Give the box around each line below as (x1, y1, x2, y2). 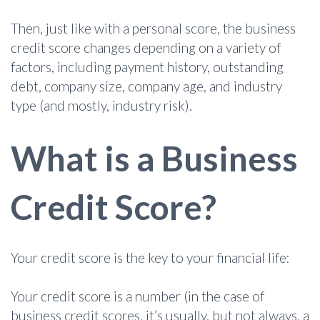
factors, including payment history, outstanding (11, 58, 284, 75)
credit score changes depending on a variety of (11, 39, 281, 56)
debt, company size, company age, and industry (11, 77, 282, 94)
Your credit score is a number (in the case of (11, 288, 264, 305)
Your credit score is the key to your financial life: (11, 249, 290, 266)
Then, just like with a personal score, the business (11, 19, 296, 36)
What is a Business (11, 137, 298, 179)
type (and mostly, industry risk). (11, 96, 192, 114)
